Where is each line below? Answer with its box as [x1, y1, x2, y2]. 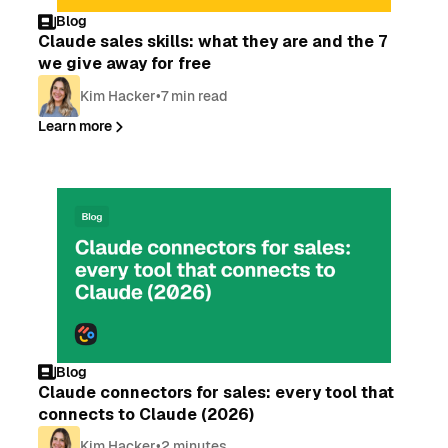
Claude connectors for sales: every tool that [38, 381, 395, 403]
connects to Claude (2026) [38, 403, 255, 425]
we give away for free [38, 53, 212, 75]
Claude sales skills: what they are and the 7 [38, 31, 388, 53]
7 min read [161, 86, 229, 105]
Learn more [38, 117, 113, 136]
